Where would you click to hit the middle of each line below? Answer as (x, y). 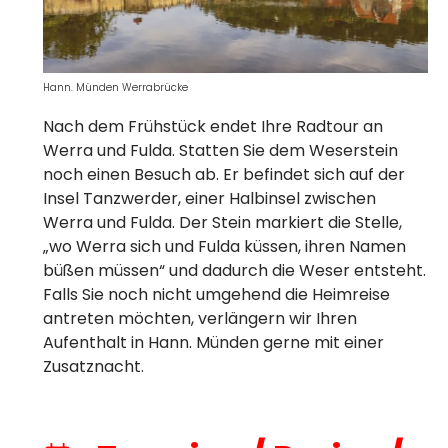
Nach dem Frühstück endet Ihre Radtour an (213, 126)
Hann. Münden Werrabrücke (115, 87)
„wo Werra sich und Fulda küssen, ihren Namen (224, 246)
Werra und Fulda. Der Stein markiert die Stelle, (222, 222)
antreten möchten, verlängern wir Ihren (200, 318)
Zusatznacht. (93, 366)
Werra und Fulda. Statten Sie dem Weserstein (220, 150)
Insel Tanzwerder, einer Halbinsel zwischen (209, 198)
